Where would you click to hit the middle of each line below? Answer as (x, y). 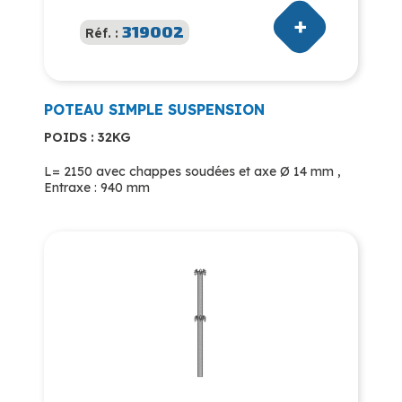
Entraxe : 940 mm (97, 187)
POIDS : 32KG (87, 137)
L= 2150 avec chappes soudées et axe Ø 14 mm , (192, 171)
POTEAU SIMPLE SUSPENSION (154, 109)
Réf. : (104, 33)
